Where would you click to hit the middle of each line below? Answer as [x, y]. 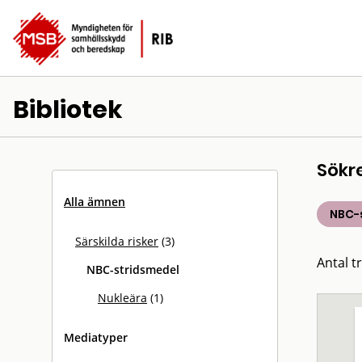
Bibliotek [68, 110]
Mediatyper [96, 337]
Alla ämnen [95, 202]
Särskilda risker [117, 241]
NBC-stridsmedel [133, 269]
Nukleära [122, 298]
